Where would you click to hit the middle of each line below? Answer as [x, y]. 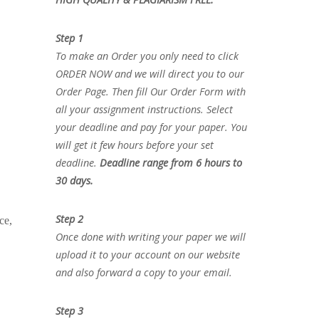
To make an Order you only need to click [147, 56]
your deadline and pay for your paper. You [151, 127]
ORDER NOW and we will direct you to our [150, 74]
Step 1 [69, 38]
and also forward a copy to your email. [143, 273]
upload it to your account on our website [147, 255]
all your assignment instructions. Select [144, 110]
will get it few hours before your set [134, 145]
